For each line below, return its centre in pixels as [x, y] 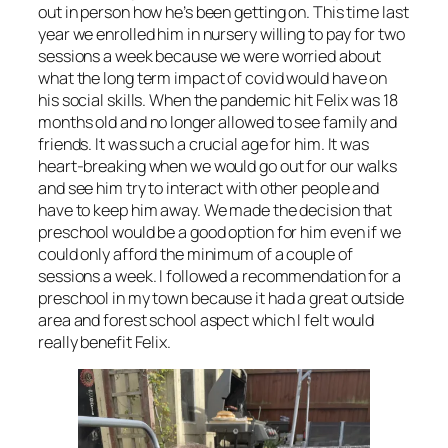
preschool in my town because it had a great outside [221, 297]
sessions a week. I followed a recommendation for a [219, 275]
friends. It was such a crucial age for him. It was [203, 143]
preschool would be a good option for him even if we [219, 231]
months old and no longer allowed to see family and [217, 121]
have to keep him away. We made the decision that [215, 209]
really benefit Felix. [104, 341]
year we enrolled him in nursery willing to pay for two [221, 33]
